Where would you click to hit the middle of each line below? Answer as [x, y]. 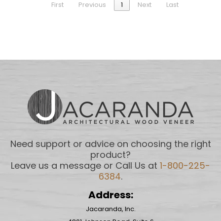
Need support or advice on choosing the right [110, 144]
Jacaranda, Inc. [110, 209]
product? [110, 154]
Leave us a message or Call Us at [85, 165]
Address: [110, 195]
